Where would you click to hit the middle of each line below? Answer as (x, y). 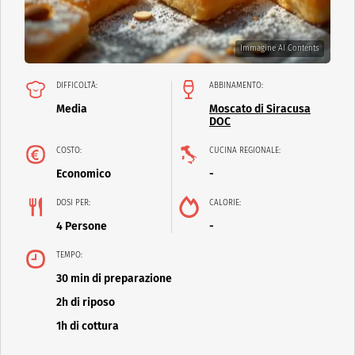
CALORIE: (225, 203)
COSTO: (69, 151)
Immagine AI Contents (280, 49)
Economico (84, 174)
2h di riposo (86, 303)
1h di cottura (88, 326)
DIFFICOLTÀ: (77, 86)
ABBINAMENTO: (236, 86)
